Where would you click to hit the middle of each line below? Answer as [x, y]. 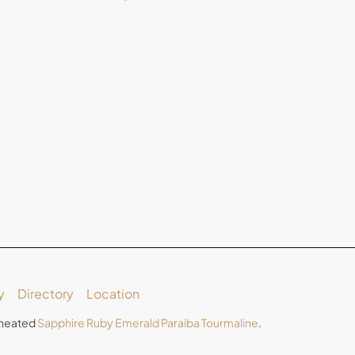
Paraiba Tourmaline [210, 322]
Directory [45, 293]
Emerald [137, 322]
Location [113, 293]
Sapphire [61, 322]
